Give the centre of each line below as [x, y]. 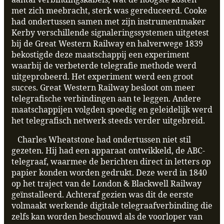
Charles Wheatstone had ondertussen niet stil [101, 140]
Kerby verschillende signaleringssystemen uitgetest [110, 33]
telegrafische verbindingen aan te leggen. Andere [106, 99]
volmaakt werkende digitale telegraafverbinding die [112, 206]
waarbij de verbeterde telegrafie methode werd [104, 66]
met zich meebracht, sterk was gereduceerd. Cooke [109, 11]
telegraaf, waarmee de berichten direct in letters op [111, 162]
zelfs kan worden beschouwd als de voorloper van [107, 217]
